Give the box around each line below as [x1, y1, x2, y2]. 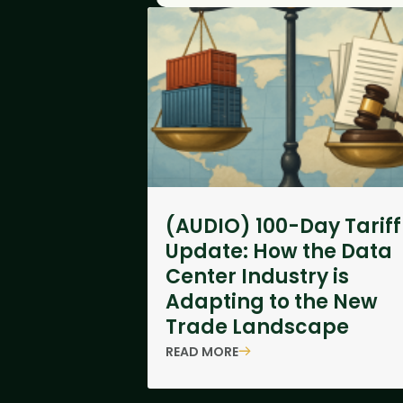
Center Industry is [165, 263, 349, 291]
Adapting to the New [165, 288, 378, 316]
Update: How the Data [165, 237, 392, 265]
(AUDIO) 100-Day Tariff [165, 212, 401, 240]
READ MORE [165, 342, 238, 361]
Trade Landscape [165, 313, 349, 341]
